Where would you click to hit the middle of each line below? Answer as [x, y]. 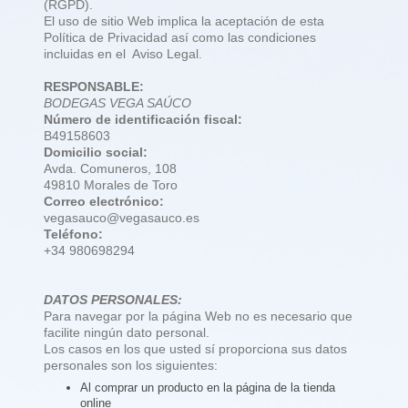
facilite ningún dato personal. [127, 333]
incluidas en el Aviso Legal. [123, 54]
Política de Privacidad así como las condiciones [180, 38]
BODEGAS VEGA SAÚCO [117, 103]
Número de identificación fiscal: [143, 120]
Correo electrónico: [104, 202]
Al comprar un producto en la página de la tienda [208, 387]
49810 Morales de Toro [111, 185]
